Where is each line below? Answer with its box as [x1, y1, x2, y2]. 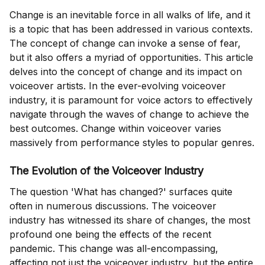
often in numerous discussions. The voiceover [9, 200, 216, 212]
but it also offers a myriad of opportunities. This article [9, 51, 253, 64]
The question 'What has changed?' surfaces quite [9, 186, 232, 198]
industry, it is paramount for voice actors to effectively [9, 94, 253, 106]
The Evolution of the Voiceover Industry [9, 164, 203, 177]
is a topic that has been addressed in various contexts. [9, 23, 253, 35]
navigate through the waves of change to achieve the [9, 108, 249, 121]
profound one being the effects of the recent [9, 228, 211, 241]
